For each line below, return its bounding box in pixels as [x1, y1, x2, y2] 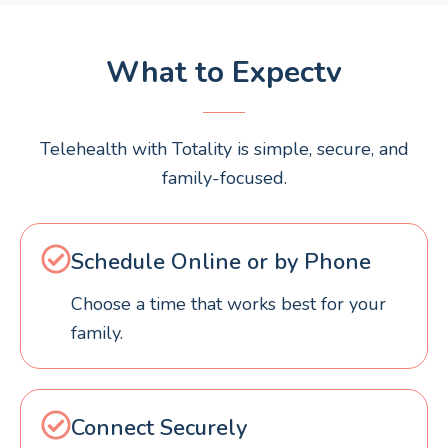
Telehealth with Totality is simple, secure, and [39, 136, 409, 161]
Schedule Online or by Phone [71, 246, 371, 277]
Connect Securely [71, 412, 247, 443]
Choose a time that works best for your [71, 291, 386, 316]
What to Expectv [106, 51, 342, 93]
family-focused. [161, 165, 287, 190]
